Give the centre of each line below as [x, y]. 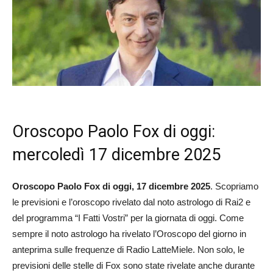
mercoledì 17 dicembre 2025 [116, 154]
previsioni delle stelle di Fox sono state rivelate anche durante [133, 265]
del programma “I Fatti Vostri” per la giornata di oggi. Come [128, 218]
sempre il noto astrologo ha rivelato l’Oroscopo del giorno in [129, 233]
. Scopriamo [234, 186]
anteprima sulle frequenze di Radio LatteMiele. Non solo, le [128, 249]
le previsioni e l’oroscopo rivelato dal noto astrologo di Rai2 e [131, 202]
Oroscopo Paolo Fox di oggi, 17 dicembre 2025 [111, 186]
